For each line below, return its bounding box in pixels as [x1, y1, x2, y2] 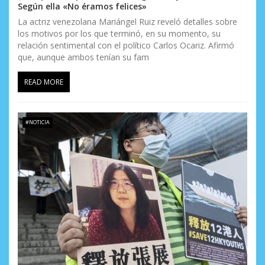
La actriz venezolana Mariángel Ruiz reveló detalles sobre [18, 15, 237, 27]
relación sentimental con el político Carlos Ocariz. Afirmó [18, 39, 234, 51]
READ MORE [24, 76, 63, 87]
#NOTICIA [25, 118, 50, 127]
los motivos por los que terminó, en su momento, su [18, 27, 221, 39]
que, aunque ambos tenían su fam [18, 51, 149, 63]
